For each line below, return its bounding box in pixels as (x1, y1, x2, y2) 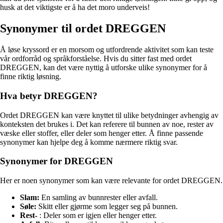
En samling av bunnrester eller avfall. (39, 193, 158, 202)
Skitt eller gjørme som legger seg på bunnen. (36, 202, 178, 211)
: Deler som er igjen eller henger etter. (37, 211, 157, 220)
